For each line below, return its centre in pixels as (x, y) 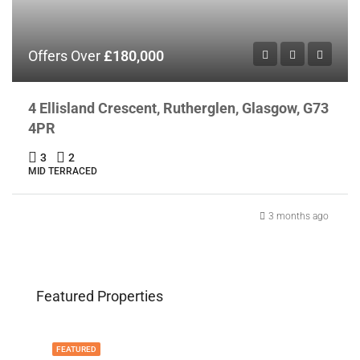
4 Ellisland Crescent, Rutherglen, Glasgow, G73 (178, 108)
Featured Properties (100, 296)
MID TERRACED (63, 171)
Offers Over (66, 55)
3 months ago (299, 216)
